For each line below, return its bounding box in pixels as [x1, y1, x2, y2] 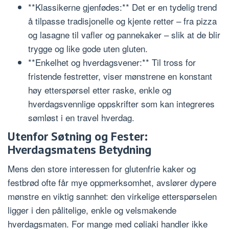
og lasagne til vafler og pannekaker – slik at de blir [28, 28, 220, 41]
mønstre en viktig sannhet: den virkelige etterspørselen [8, 190, 217, 203]
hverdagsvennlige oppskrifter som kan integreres [28, 97, 215, 110]
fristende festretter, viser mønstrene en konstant [28, 69, 212, 82]
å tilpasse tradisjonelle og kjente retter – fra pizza [28, 14, 217, 27]
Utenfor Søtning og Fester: [8, 128, 148, 145]
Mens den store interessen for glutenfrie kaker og [8, 162, 196, 175]
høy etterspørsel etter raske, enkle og [28, 83, 171, 96]
